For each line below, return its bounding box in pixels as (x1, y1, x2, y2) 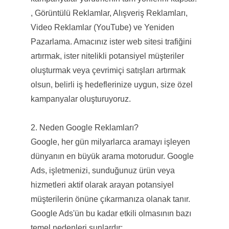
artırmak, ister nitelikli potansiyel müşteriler (30, 51, 184, 60)
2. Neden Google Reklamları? (30, 123, 143, 132)
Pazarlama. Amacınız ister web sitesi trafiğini (30, 37, 192, 46)
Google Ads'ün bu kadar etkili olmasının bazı (30, 209, 191, 218)
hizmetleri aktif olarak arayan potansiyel (30, 180, 174, 189)
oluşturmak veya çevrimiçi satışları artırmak (30, 65, 186, 75)
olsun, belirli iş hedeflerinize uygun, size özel (30, 80, 193, 89)
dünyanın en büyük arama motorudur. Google (30, 151, 194, 161)
